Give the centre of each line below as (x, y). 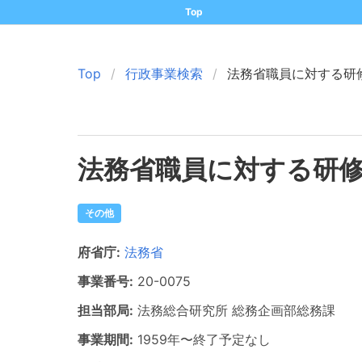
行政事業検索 (164, 74)
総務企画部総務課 (284, 310)
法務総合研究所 (183, 310)
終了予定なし (232, 339)
